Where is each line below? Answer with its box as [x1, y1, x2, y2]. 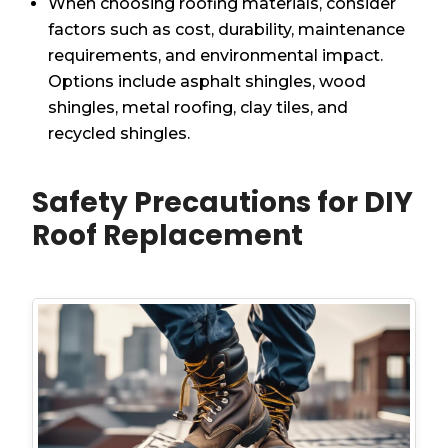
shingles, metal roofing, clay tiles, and [48, 97, 349, 117]
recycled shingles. [48, 123, 191, 143]
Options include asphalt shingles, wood [48, 71, 367, 91]
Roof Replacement [32, 215, 304, 255]
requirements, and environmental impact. [48, 45, 384, 65]
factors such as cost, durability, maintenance [48, 19, 406, 39]
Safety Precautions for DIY [32, 182, 414, 222]
